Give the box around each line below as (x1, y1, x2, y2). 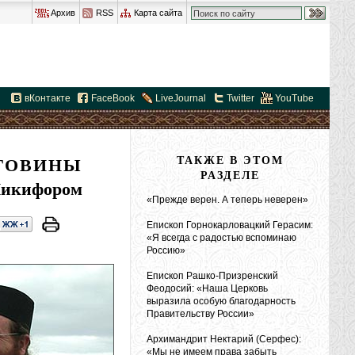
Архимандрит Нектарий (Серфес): (147, 334, 301, 345)
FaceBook (91, 93, 135, 104)
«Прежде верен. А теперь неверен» (147, 194, 308, 205)
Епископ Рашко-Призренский (147, 270, 278, 281)
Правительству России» (147, 308, 254, 319)
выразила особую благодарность (147, 296, 296, 307)
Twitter (227, 93, 254, 104)
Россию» (147, 245, 185, 256)
